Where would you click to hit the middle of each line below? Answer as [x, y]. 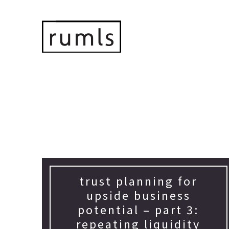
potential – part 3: [139, 210]
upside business [138, 196]
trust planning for [139, 181]
